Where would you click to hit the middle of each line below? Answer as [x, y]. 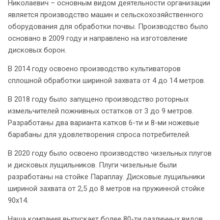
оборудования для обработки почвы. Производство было [108, 27]
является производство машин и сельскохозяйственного [106, 15]
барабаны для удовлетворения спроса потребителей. [99, 135]
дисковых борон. [37, 50]
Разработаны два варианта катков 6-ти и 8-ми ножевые [104, 123]
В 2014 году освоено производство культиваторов [94, 69]
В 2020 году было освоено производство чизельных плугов [110, 153]
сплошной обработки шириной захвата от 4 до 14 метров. [107, 81]
